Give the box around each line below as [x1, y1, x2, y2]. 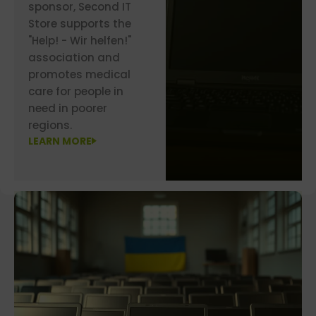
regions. [28, 118, 72, 133]
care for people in [28, 84, 123, 99]
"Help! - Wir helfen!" [28, 33, 131, 48]
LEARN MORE [28, 134, 92, 148]
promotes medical [28, 67, 130, 82]
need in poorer [28, 101, 107, 116]
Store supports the [28, 16, 131, 31]
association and [28, 50, 120, 65]
